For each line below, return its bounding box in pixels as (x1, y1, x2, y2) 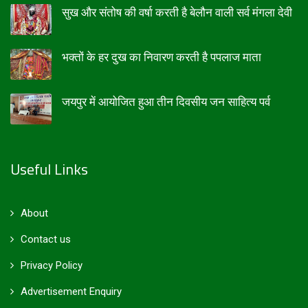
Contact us (21, 232, 71, 245)
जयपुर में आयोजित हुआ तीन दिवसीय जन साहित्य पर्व (62, 92, 270, 111)
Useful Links (10, 157, 88, 181)
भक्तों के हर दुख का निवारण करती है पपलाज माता (62, 47, 261, 66)
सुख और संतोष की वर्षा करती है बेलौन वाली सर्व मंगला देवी (62, 3, 292, 21)
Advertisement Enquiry (21, 285, 122, 298)
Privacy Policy (21, 258, 82, 272)
